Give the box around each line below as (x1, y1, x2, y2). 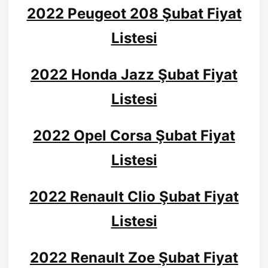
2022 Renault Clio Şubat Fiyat (29, 188, 239, 206)
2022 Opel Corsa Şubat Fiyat (33, 127, 235, 145)
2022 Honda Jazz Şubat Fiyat (31, 66, 237, 84)
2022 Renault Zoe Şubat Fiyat (30, 249, 238, 267)
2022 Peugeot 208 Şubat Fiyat (26, 5, 242, 23)
